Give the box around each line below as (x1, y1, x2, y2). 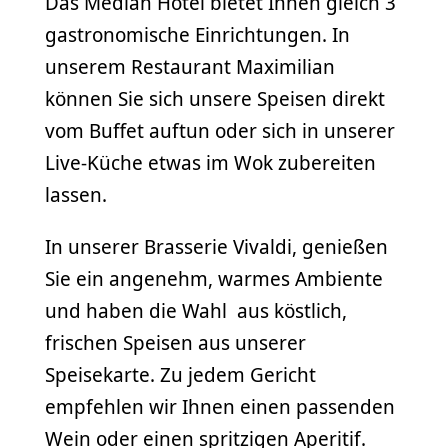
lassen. (45, 181, 107, 208)
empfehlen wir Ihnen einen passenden (45, 393, 395, 420)
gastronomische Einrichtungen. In (45, 21, 350, 48)
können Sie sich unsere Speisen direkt (45, 85, 385, 112)
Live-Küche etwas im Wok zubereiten (45, 149, 376, 176)
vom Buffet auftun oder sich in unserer (45, 117, 395, 144)
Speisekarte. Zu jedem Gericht (45, 361, 316, 388)
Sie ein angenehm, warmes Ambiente (45, 265, 383, 292)
